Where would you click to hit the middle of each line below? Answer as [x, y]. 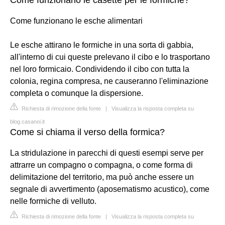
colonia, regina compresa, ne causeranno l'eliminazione [109, 81]
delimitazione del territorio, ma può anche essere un [102, 177]
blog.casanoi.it [27, 121]
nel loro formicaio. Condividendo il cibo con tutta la [100, 69]
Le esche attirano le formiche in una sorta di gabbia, [102, 45]
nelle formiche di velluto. [53, 201]
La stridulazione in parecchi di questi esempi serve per [107, 153]
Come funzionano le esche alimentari [76, 21]
